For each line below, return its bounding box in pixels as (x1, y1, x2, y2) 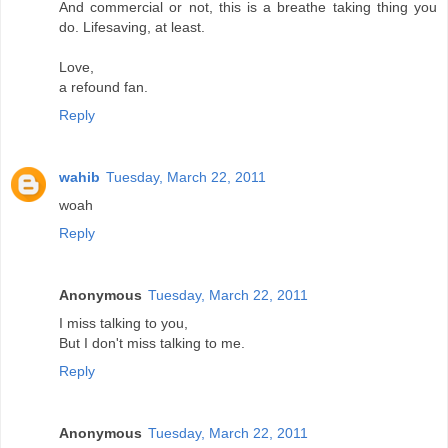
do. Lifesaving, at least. (59, 18, 205, 35)
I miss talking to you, (59, 314, 188, 331)
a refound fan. (59, 78, 148, 95)
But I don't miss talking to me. (59, 334, 245, 351)
